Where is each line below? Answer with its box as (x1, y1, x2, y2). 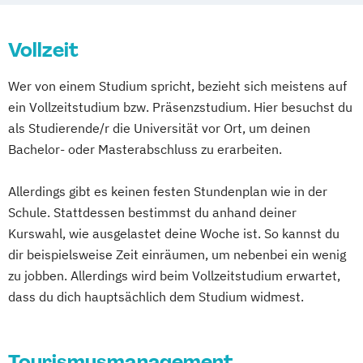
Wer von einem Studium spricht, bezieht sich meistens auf (8, 78, 347, 94)
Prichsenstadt (54, 5, 139, 21)
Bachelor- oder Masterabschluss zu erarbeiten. (8, 141, 282, 157)
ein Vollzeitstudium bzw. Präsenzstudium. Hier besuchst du (8, 99, 352, 115)
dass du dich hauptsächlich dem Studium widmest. (8, 288, 304, 305)
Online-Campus (147, 5, 240, 21)
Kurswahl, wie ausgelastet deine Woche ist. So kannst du (8, 225, 340, 241)
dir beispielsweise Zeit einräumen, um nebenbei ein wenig (8, 246, 346, 263)
